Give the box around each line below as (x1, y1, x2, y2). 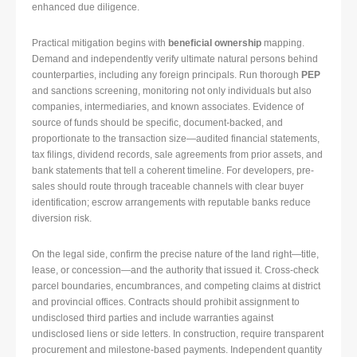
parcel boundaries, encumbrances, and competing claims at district (32, 280, 320, 292)
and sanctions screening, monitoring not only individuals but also (32, 85, 312, 97)
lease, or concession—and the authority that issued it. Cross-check (32, 265, 319, 277)
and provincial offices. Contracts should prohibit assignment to (32, 296, 300, 308)
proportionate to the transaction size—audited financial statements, (32, 133, 320, 145)
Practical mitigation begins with (32, 37, 168, 49)
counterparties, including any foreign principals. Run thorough (32, 69, 301, 81)
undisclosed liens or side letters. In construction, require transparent (32, 328, 324, 340)
